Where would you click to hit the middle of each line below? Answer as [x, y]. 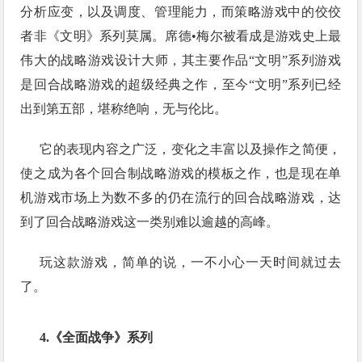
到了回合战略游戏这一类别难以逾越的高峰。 [150, 222]
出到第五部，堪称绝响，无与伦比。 [124, 109]
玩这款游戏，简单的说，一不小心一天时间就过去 [191, 262]
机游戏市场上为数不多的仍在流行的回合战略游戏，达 [181, 198]
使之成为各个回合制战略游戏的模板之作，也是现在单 [181, 173]
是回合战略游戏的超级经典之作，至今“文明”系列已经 [181, 84]
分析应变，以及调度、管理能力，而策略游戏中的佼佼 [181, 12]
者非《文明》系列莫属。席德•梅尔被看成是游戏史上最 [181, 36]
